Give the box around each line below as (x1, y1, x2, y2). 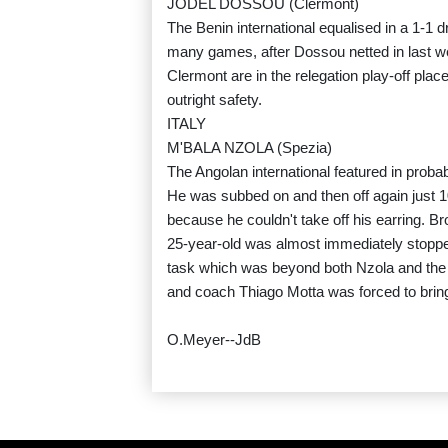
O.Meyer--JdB (167, 331, 261, 349)
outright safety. (167, 91, 262, 109)
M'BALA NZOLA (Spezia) (167, 139, 332, 157)
